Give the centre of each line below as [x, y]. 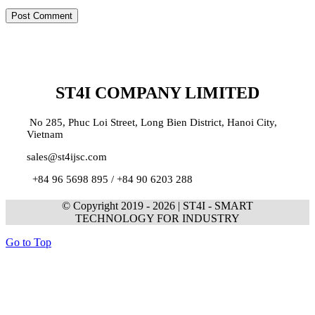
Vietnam [45, 135]
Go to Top [28, 243]
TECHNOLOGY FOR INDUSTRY [157, 219]
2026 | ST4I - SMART [203, 206]
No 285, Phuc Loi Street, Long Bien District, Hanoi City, [152, 123]
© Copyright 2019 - [107, 206]
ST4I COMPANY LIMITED [157, 93]
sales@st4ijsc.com [66, 157]
